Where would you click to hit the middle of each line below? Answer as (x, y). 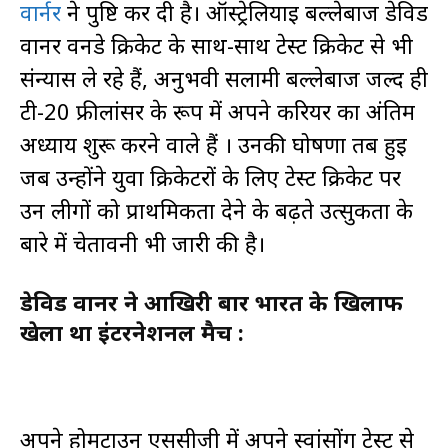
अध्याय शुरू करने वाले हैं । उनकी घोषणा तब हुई (213, 144)
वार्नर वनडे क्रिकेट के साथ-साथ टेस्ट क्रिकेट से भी (216, 45)
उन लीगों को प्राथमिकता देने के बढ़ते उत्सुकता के (216, 210)
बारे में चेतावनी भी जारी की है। (142, 243)
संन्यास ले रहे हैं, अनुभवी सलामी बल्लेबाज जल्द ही (224, 78)
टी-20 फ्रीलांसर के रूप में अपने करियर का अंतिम (217, 111)
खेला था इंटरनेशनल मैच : (132, 332)
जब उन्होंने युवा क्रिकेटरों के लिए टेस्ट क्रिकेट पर (210, 177)
